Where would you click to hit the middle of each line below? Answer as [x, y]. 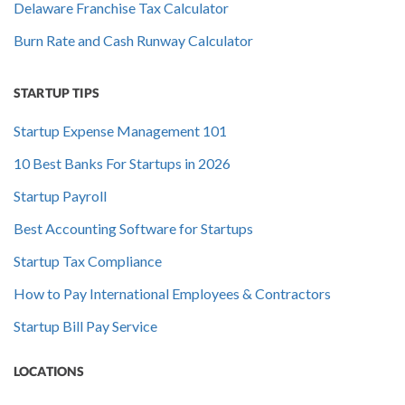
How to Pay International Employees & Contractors [172, 294]
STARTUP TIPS [57, 93]
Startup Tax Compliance [88, 261]
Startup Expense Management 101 [120, 131]
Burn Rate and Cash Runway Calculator [133, 41]
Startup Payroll [60, 196]
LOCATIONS [49, 372]
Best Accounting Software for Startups [133, 229]
